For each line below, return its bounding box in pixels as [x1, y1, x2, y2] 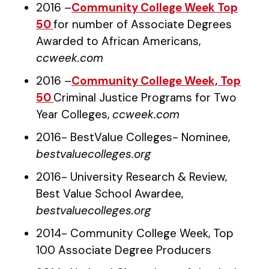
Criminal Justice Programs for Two [53, 90, 237, 105]
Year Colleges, [36, 107, 112, 122]
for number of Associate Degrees [53, 17, 232, 32]
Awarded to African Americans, [36, 34, 201, 49]
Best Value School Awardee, [36, 186, 183, 201]
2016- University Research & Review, [36, 169, 227, 184]
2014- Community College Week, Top [36, 226, 234, 241]
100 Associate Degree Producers [36, 243, 211, 258]
